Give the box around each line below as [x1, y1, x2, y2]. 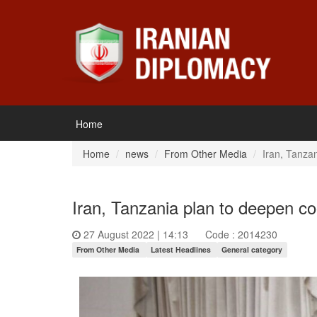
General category [221, 244, 283, 255]
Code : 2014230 [205, 227, 277, 241]
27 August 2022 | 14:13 [81, 227, 191, 241]
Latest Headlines [150, 244, 211, 255]
